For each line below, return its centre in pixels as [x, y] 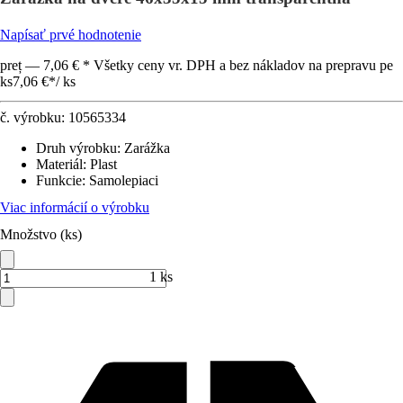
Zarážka [147, 148]
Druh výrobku [76, 148]
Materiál [59, 164]
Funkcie [59, 180]
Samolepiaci [124, 180]
